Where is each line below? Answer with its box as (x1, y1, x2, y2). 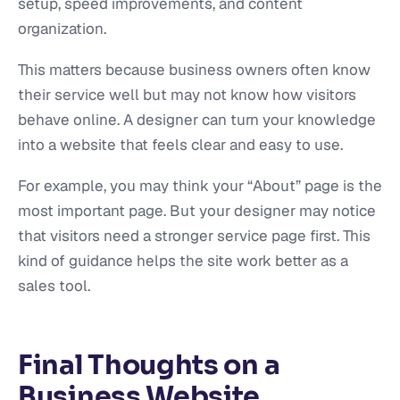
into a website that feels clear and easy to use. (18, 135, 343, 155)
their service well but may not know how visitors (18, 85, 356, 105)
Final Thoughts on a (18, 347, 280, 382)
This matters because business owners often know (18, 60, 371, 80)
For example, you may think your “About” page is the (18, 176, 382, 196)
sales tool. (18, 276, 90, 296)
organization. (18, 19, 106, 39)
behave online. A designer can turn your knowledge (18, 110, 376, 130)
